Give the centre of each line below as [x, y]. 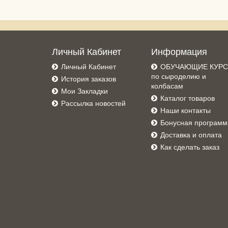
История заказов [89, 79]
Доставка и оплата [191, 135]
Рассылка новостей [93, 104]
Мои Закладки [84, 91]
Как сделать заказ [190, 147]
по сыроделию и [179, 77]
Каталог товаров [188, 98]
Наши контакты [186, 111]
